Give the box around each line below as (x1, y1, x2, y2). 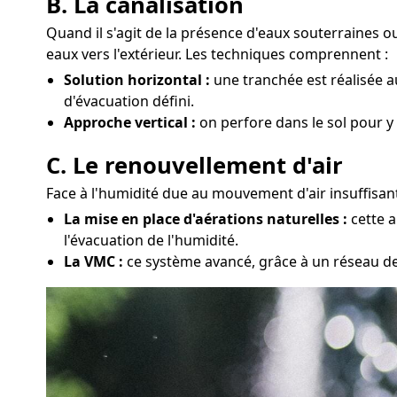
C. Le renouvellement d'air (46, 150, 343, 182)
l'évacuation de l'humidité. (64, 230, 238, 251)
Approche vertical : (64, 113, 196, 133)
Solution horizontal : (64, 70, 210, 90)
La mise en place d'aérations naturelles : (64, 209, 347, 230)
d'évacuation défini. (64, 91, 194, 112)
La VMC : (64, 252, 123, 272)
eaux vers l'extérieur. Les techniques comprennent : (46, 44, 388, 65)
